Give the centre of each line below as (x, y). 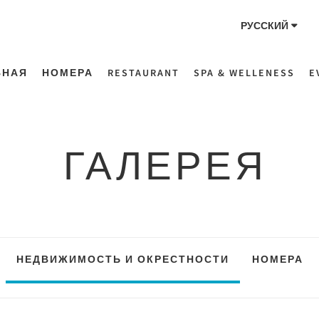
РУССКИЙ (264, 26)
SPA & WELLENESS (244, 73)
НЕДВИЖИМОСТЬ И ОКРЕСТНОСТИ (122, 259)
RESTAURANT (143, 73)
